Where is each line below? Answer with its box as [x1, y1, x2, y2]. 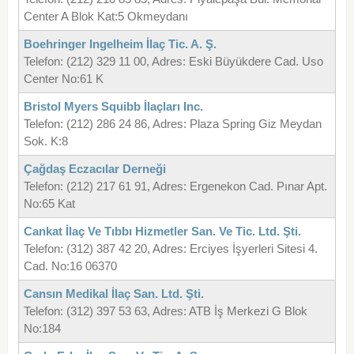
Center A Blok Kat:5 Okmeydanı [23, 9, 188, 24]
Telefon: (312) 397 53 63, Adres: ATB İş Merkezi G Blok [23, 304, 307, 318]
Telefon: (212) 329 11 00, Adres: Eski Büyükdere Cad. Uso [23, 55, 323, 69]
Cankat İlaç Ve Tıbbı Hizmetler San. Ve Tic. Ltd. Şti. [23, 224, 301, 239]
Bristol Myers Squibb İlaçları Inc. [23, 100, 203, 114]
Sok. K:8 [23, 134, 68, 149]
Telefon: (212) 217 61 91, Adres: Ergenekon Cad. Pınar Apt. [23, 179, 327, 194]
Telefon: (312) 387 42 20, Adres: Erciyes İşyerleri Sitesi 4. [23, 242, 318, 256]
